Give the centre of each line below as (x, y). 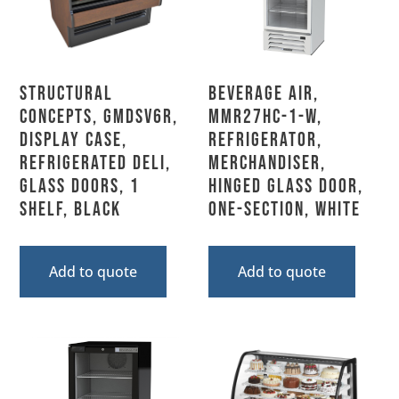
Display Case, (74, 141)
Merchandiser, (267, 164)
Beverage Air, (264, 94)
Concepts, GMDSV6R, (99, 118)
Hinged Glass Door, (286, 187)
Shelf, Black (71, 210)
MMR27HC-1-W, (265, 118)
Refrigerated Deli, (96, 164)
